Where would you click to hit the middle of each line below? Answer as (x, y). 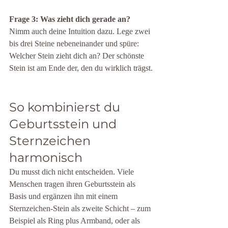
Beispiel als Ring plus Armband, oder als (76, 221)
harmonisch (46, 158)
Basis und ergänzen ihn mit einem (64, 196)
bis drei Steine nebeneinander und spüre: (75, 44)
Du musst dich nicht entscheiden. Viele (73, 172)
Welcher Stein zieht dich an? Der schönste (78, 56)
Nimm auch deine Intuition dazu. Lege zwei (81, 31)
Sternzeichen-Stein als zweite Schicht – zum (81, 208)
